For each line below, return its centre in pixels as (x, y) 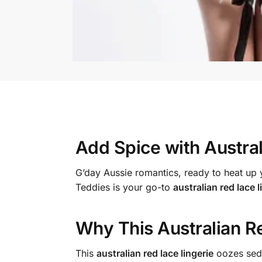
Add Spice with (140, 148)
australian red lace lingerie (155, 253)
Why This (116, 228)
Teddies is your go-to (124, 187)
